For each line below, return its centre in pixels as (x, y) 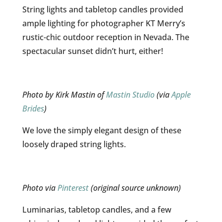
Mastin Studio (130, 95)
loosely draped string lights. (74, 144)
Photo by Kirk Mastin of (64, 95)
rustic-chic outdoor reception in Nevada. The (106, 37)
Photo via (40, 188)
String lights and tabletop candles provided (103, 9)
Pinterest (73, 188)
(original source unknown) (135, 188)
